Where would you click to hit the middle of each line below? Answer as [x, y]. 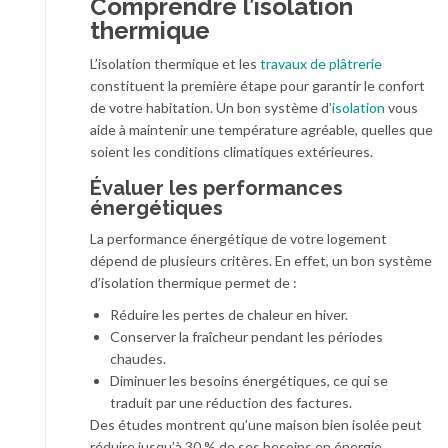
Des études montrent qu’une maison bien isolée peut [256, 424]
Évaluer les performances [216, 188]
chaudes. [138, 358]
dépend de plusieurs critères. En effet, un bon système [261, 260]
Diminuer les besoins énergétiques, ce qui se [249, 380]
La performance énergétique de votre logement [238, 238]
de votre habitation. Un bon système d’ [211, 107]
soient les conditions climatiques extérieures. [231, 151]
